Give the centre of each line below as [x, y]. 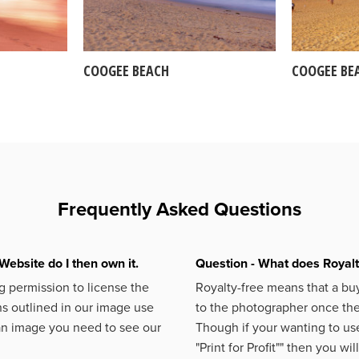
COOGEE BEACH [126, 70]
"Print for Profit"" [240, 348]
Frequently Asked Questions [179, 209]
